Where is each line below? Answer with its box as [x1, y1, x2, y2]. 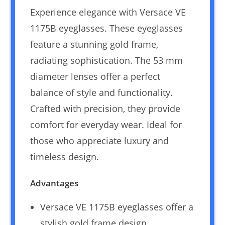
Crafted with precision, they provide [30, 102, 181, 115]
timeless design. [30, 151, 99, 163]
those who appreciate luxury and [30, 135, 169, 147]
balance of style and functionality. [30, 86, 173, 99]
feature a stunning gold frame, [30, 38, 159, 51]
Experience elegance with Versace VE [30, 6, 186, 19]
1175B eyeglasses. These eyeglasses [30, 22, 183, 35]
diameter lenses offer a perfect [30, 70, 161, 83]
